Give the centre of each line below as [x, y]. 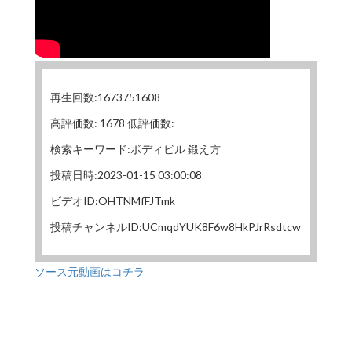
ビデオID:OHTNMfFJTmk [113, 200]
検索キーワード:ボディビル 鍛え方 [136, 148]
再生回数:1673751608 [105, 97]
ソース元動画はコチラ [90, 271]
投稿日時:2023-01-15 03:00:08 [126, 174]
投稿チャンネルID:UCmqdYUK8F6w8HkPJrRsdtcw [176, 226]
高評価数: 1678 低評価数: [112, 123]
